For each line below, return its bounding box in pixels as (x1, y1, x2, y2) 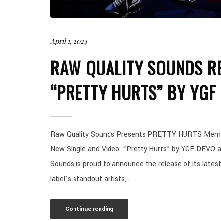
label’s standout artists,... (50, 173, 131, 184)
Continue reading (65, 204, 113, 213)
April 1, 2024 (50, 36, 87, 46)
